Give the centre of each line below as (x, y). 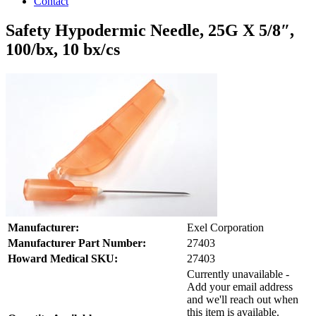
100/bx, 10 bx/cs (63, 50)
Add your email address (240, 287)
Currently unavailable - (238, 274)
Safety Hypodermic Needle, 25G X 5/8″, (150, 31)
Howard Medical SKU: (63, 259)
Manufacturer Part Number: (77, 243)
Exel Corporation (225, 228)
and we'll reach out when (243, 300)
